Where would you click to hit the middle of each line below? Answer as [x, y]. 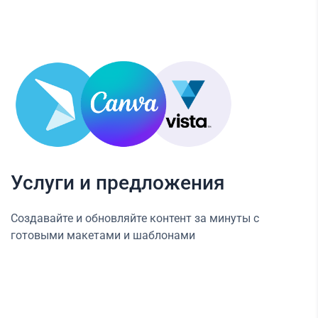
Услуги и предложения [118, 182]
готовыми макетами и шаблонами [103, 235]
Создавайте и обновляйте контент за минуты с [135, 218]
